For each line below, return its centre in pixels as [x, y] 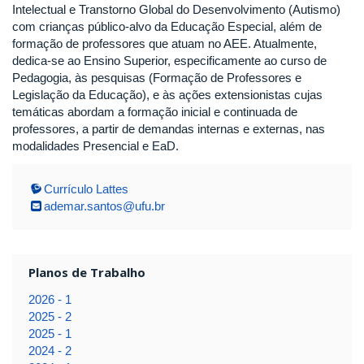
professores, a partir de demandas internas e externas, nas [169, 129]
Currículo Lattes [86, 188]
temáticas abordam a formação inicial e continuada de [155, 112]
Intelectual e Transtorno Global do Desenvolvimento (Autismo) [176, 10]
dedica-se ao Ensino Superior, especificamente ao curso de [169, 61]
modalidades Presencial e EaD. [95, 146]
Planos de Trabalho [87, 272]
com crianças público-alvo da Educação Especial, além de [167, 27]
